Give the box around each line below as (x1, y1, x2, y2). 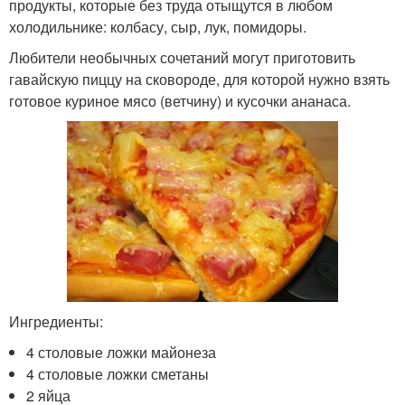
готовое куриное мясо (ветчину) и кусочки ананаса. (9, 89, 351, 111)
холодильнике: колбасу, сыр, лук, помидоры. (9, 15, 306, 37)
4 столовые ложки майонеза (26, 341, 217, 363)
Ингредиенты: (9, 310, 103, 332)
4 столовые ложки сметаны (26, 363, 210, 384)
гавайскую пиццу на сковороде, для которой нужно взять (9, 68, 390, 89)
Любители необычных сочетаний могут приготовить (9, 46, 355, 68)
